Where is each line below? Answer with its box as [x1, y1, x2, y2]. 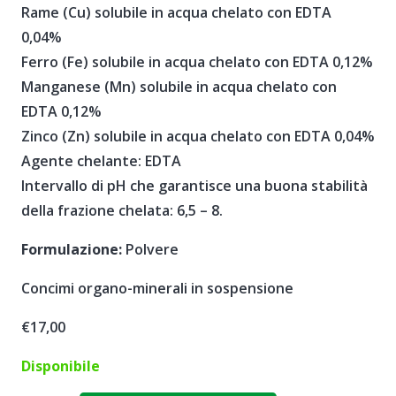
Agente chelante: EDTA [21, 151, 181, 171]
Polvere [122, 240, 179, 260]
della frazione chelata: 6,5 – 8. [21, 201, 223, 221]
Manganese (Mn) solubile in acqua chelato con [21, 77, 337, 97]
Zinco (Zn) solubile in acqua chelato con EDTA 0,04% [21, 126, 375, 147]
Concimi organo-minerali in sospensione [21, 278, 293, 299]
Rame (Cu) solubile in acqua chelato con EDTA [21, 3, 331, 23]
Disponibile [21, 356, 100, 377]
